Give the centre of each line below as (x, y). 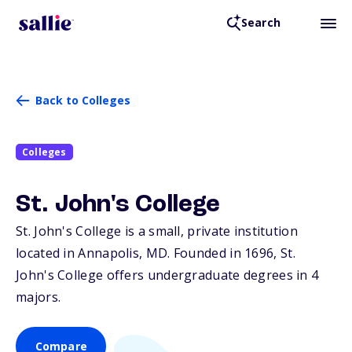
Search (260, 23)
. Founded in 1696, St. (231, 253)
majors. (38, 297)
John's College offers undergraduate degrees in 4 (167, 275)
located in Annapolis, (81, 253)
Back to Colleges (83, 100)
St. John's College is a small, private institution (157, 231)
